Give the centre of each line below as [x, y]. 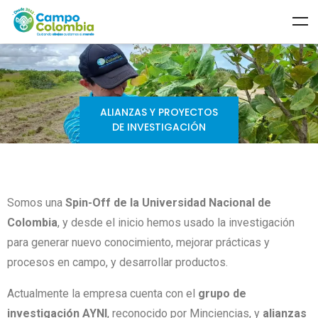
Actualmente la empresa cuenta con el [103, 293]
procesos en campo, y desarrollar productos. [117, 262]
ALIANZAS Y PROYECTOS [159, 112]
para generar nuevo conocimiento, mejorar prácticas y [138, 242]
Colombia [32, 222]
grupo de [222, 293]
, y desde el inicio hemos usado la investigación [176, 222]
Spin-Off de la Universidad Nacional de [168, 202]
